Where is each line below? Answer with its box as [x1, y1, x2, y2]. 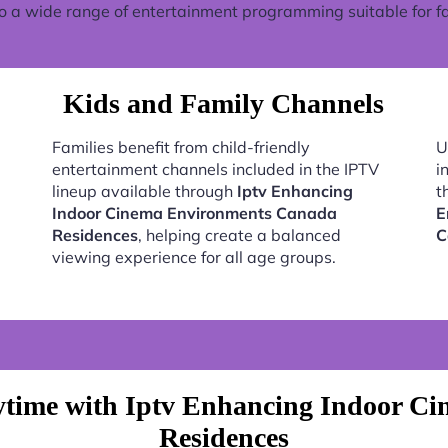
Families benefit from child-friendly [51, 136, 310, 157]
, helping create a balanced [137, 224, 341, 245]
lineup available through [51, 180, 237, 201]
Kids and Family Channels [63, 87, 385, 119]
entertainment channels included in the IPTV [51, 158, 379, 179]
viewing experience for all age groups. [51, 246, 336, 267]
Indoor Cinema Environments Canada [51, 202, 337, 223]
